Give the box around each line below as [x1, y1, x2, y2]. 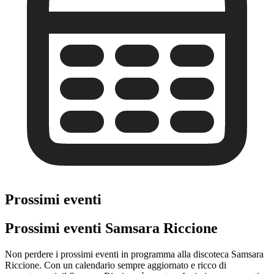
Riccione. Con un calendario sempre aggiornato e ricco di [5, 259, 226, 270]
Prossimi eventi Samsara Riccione [5, 220, 218, 236]
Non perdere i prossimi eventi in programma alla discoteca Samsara [5, 248, 264, 259]
